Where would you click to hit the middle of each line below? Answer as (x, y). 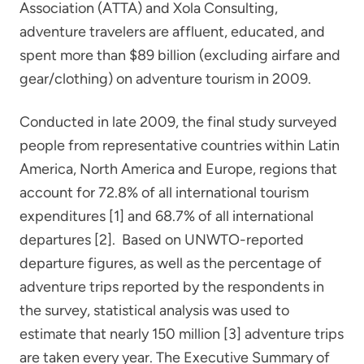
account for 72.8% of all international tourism (164, 192)
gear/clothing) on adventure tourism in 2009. (165, 78)
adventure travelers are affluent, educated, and (172, 31)
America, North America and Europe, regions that (178, 169)
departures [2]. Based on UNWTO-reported (162, 239)
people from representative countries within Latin (180, 145)
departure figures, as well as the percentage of (171, 263)
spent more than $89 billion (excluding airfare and (180, 55)
